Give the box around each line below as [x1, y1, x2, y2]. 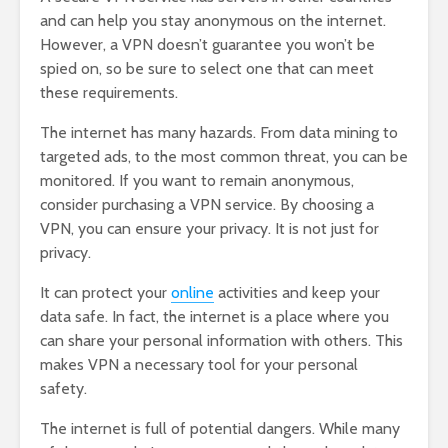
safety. [40, 379, 87, 399]
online [171, 283, 214, 303]
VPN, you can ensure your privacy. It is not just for [40, 219, 379, 239]
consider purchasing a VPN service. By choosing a [40, 195, 374, 215]
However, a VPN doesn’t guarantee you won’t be [40, 35, 375, 55]
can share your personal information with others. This [40, 331, 403, 351]
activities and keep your [214, 283, 380, 303]
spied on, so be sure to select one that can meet [40, 59, 374, 79]
